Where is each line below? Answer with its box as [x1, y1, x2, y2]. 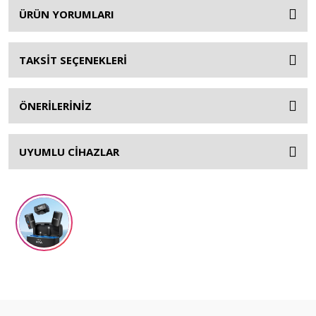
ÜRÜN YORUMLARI [19, 7, 114, 21]
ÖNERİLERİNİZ [19, 99, 92, 113]
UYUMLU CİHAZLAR [19, 145, 119, 159]
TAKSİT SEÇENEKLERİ [19, 53, 127, 67]
